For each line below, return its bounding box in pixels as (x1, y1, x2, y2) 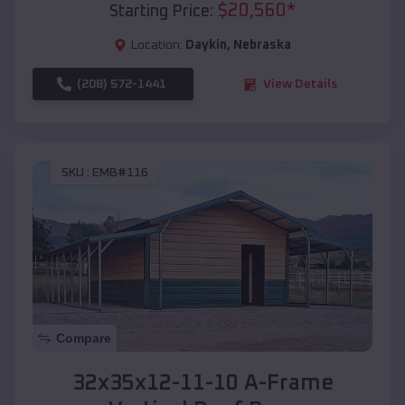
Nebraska (233, 39, 291, 52)
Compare (56, 331, 111, 346)
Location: (131, 39, 183, 52)
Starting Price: (109, 4, 213, 21)
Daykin (185, 39, 227, 52)
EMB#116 (92, 165, 148, 179)
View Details (263, 78, 337, 91)
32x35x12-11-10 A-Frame (71, 372, 334, 395)
